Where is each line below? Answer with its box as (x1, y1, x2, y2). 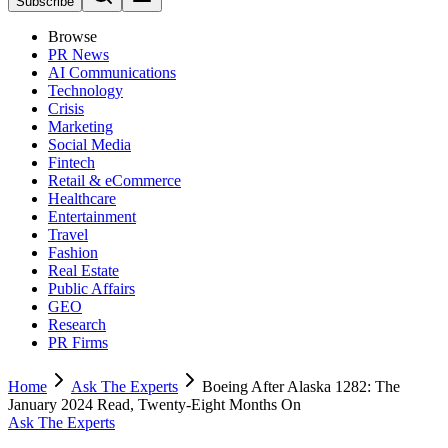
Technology (48, 82, 123, 99)
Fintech (48, 154, 95, 171)
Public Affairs (48, 280, 135, 297)
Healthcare (48, 190, 116, 207)
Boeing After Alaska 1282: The (202, 378, 400, 395)
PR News (48, 46, 109, 63)
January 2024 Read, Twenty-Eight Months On (8, 396, 301, 413)
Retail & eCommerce (48, 172, 181, 189)
